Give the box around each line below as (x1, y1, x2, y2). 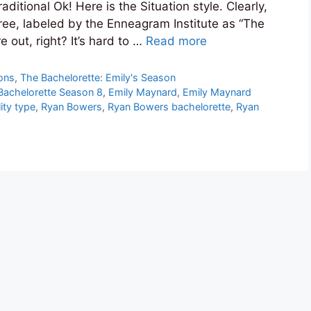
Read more (146, 34, 207, 49)
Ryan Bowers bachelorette (108, 101, 230, 113)
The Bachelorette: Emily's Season (20, 72, 176, 84)
